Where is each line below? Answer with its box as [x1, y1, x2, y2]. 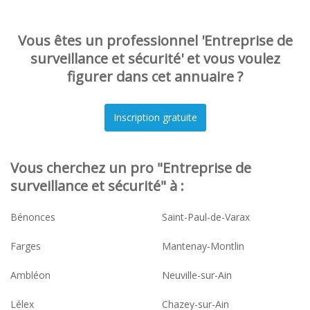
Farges [10, 239, 41, 253]
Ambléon [10, 268, 51, 282]
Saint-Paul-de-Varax [162, 210, 250, 224]
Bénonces [10, 210, 55, 224]
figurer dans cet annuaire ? [67, 66, 243, 86]
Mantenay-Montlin [162, 239, 244, 253]
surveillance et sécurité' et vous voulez [30, 48, 280, 68]
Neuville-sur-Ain [162, 268, 232, 282]
